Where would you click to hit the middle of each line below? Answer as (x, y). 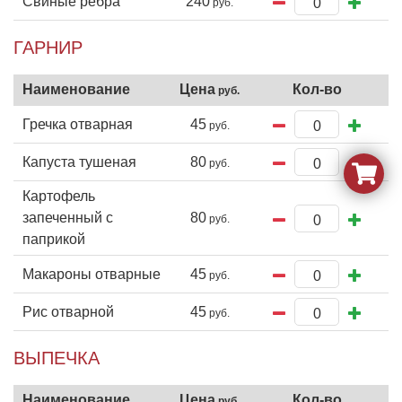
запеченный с (68, 218)
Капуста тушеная (79, 162)
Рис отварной (68, 311)
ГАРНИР (48, 48)
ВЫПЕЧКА (57, 358)
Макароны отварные (92, 274)
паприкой (54, 239)
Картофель (59, 196)
